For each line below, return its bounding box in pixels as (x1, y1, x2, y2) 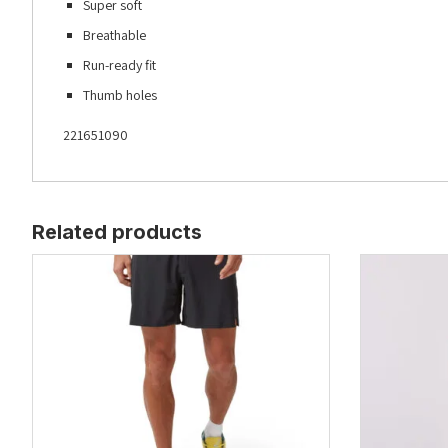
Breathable (82, 26, 146, 45)
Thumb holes (82, 86, 157, 105)
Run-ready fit (82, 56, 156, 75)
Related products (32, 220, 202, 245)
